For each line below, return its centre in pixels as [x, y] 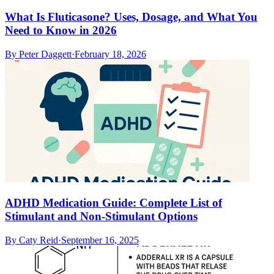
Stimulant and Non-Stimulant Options [101, 216]
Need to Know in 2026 [61, 31]
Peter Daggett [45, 54]
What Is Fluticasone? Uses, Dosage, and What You [131, 17]
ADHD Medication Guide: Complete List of [113, 202]
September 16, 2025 [100, 240]
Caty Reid [39, 240]
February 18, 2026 [110, 54]
